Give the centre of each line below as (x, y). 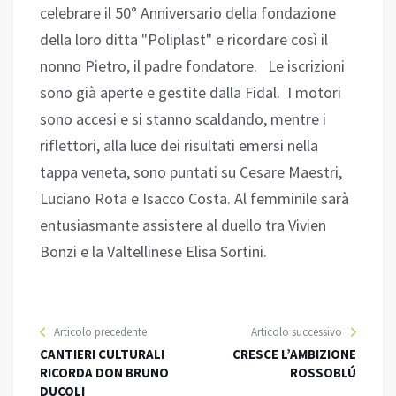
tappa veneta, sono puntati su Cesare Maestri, (191, 172)
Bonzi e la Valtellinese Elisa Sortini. (153, 252)
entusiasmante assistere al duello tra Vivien (183, 225)
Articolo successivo (297, 332)
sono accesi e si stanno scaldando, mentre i (183, 119)
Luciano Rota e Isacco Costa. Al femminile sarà (194, 199)
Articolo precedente (100, 332)
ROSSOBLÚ (323, 373)
